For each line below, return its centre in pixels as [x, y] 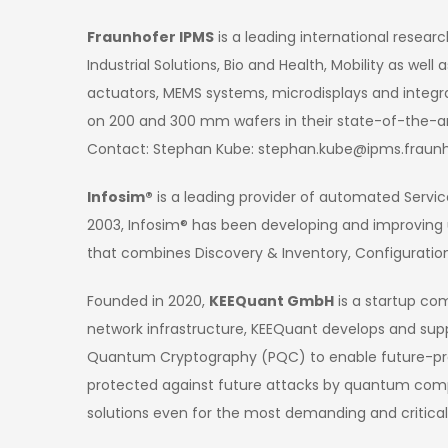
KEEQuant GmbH [271, 300]
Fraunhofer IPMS [150, 36]
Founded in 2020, [148, 300]
